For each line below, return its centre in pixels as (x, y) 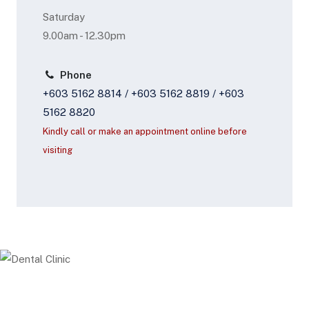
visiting (57, 150)
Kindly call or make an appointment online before (144, 131)
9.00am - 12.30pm (84, 35)
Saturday (63, 17)
